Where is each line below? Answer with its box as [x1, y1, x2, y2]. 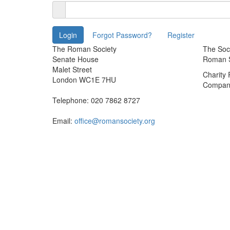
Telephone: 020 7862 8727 [52, 95, 140, 106]
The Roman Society [52, 44, 117, 54]
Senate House [52, 54, 99, 65]
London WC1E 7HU [52, 74, 116, 85]
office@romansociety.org [74, 116, 155, 126]
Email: [52, 116, 74, 126]
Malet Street [52, 64, 92, 75]
